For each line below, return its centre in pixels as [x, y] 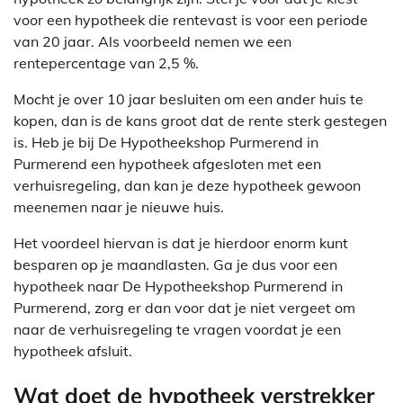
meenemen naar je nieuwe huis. [119, 206]
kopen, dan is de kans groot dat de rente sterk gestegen [200, 120]
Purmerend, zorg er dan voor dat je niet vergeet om [184, 307]
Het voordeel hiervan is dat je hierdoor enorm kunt [181, 242]
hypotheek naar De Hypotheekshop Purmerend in [178, 286]
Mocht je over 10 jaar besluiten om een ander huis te [188, 99]
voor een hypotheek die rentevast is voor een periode [191, 19]
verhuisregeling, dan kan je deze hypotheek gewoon [187, 185]
